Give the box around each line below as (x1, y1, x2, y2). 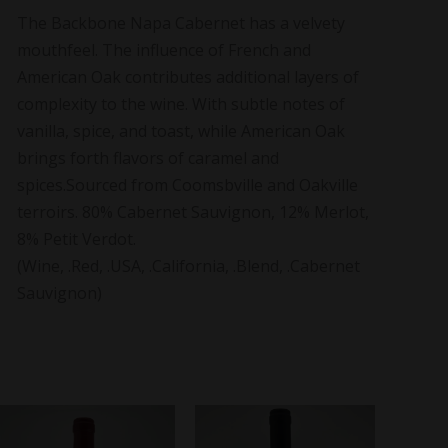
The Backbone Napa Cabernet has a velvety (16, 11, 345, 34)
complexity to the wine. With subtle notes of (16, 92, 345, 115)
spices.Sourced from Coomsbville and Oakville (16, 173, 358, 196)
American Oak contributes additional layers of (16, 65, 359, 88)
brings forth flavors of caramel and (16, 146, 279, 169)
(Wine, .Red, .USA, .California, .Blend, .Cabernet (16, 254, 360, 277)
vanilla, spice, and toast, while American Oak (16, 119, 345, 142)
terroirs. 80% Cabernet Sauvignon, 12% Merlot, (16, 200, 369, 223)
